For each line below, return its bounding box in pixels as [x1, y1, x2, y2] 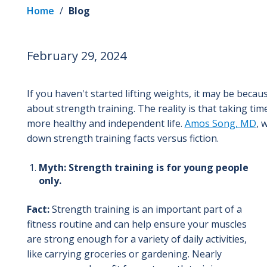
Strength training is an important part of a [49, 202, 242, 216]
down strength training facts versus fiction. [26, 131, 219, 145]
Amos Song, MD [184, 116, 256, 130]
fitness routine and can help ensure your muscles [26, 217, 247, 231]
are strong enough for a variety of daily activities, [26, 232, 247, 246]
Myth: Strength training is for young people [38, 160, 249, 174]
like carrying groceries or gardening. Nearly [26, 247, 222, 260]
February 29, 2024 [26, 47, 126, 64]
